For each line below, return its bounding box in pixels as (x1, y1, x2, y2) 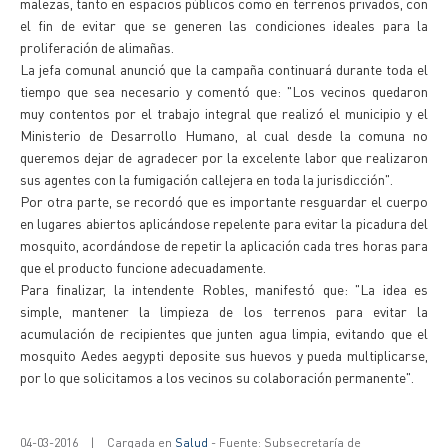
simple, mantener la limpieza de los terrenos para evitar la (20, 302, 428, 320)
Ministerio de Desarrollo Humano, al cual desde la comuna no (20, 126, 428, 144)
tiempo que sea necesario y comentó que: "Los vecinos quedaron (20, 82, 428, 100)
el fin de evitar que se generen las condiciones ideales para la (20, 16, 428, 34)
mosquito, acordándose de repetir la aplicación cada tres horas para (20, 236, 428, 254)
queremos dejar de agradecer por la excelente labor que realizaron (20, 148, 428, 166)
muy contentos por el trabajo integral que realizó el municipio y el (20, 104, 428, 122)
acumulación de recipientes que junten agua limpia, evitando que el (20, 324, 428, 342)
